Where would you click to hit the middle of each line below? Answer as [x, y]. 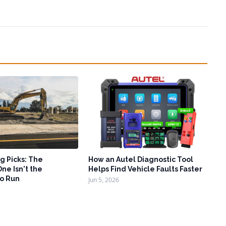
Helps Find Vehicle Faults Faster [146, 169]
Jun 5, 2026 [104, 180]
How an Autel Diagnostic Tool [141, 160]
